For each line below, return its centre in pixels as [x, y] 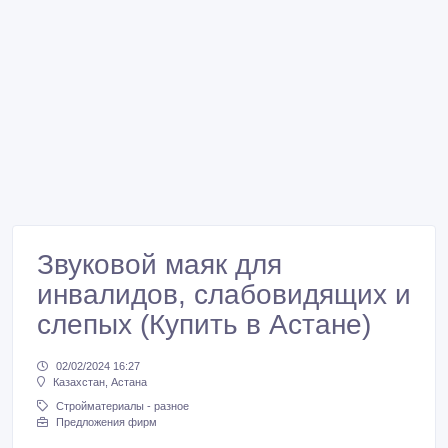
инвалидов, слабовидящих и [224, 294]
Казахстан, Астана [100, 382]
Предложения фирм [106, 422]
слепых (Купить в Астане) [204, 324]
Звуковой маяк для [159, 264]
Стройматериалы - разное [122, 406]
